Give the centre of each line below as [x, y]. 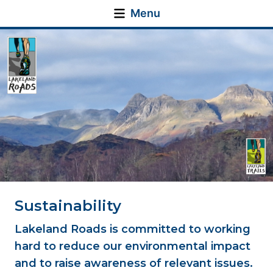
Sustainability [68, 206]
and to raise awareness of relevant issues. [134, 263]
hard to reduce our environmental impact [133, 246]
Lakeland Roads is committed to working [133, 229]
